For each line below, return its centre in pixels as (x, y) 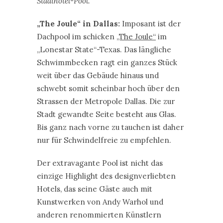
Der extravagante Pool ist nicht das (100, 163)
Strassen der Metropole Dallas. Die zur (106, 101)
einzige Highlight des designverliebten (106, 176)
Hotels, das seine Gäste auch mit (95, 189)
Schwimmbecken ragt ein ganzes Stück (107, 62)
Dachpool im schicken (77, 36)
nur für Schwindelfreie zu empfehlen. (104, 140)
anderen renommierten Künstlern (99, 215)
